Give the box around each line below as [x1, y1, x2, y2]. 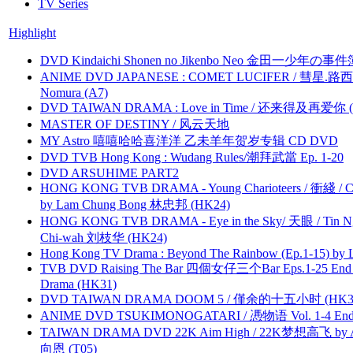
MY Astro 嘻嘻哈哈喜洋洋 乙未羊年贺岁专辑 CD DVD [40, 133, 338, 147]
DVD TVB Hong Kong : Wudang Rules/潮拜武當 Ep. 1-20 [40, 150, 344, 164]
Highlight [9, 25, 56, 39]
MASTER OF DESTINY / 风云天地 [40, 117, 229, 131]
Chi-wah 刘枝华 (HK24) [40, 230, 167, 244]
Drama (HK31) [40, 277, 117, 291]
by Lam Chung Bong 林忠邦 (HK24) [40, 197, 230, 211]
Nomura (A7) [40, 85, 108, 99]
